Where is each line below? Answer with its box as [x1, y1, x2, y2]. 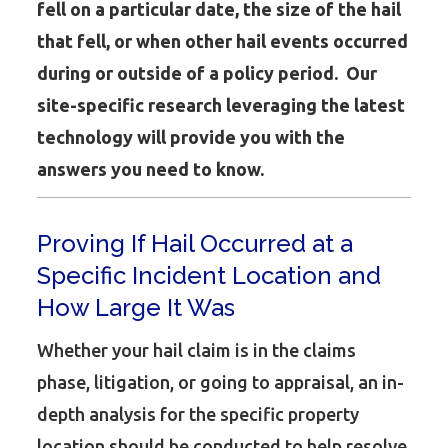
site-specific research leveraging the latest [37, 95, 406, 115]
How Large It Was [37, 293, 236, 322]
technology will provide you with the [37, 127, 346, 147]
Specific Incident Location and [37, 261, 382, 290]
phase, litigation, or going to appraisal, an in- [37, 372, 405, 392]
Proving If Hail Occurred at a [37, 229, 354, 258]
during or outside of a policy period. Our [37, 63, 378, 83]
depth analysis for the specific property [37, 404, 360, 424]
